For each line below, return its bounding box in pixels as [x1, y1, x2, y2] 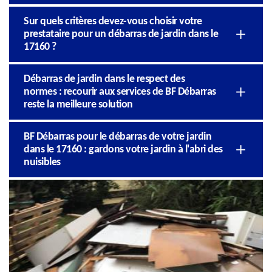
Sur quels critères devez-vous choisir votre [24, 15, 202, 27]
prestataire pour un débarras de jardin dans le [24, 28, 218, 40]
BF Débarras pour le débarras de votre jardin [24, 131, 211, 143]
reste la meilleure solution [24, 98, 133, 110]
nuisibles [24, 156, 61, 168]
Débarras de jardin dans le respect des [24, 73, 185, 85]
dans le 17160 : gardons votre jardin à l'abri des [24, 143, 223, 155]
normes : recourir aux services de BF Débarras [24, 86, 216, 98]
